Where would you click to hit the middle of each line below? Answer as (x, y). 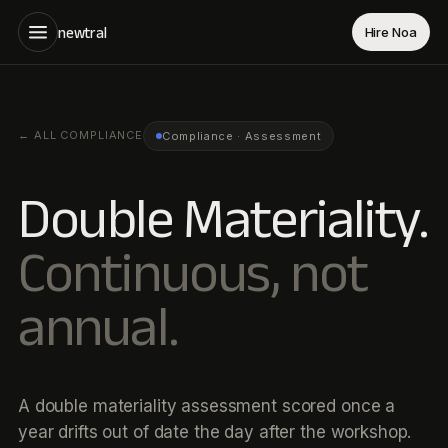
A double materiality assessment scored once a (207, 406)
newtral (82, 32)
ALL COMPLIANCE (88, 135)
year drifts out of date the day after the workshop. (215, 432)
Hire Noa (390, 32)
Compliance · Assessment (242, 135)
